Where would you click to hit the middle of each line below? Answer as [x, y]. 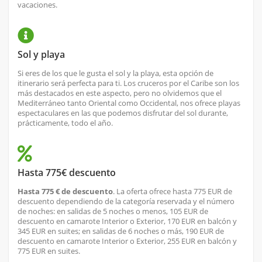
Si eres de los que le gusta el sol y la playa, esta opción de [116, 73]
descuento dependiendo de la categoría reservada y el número [126, 201]
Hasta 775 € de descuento [65, 192]
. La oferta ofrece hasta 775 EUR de [173, 192]
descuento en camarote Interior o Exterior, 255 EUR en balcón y [127, 241]
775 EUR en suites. [49, 251]
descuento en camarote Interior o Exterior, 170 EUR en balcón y [127, 221]
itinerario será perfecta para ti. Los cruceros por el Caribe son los [128, 83]
